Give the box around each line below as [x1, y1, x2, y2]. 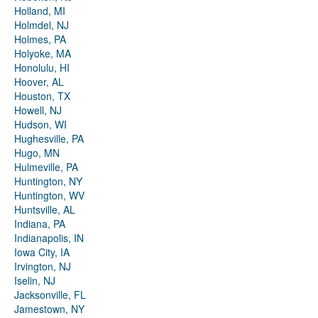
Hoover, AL [14, 75, 64, 89]
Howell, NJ [14, 103, 62, 118]
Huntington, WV [14, 188, 84, 203]
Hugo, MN [14, 146, 60, 160]
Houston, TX [14, 89, 70, 104]
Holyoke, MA [14, 46, 71, 61]
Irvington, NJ [14, 259, 71, 274]
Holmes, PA [14, 32, 66, 47]
